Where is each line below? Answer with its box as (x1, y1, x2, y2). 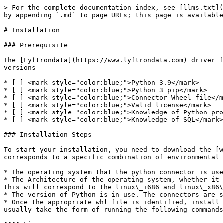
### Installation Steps (4, 131, 92, 138)
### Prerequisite (4, 41, 68, 49)
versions (4, 64, 36, 71)
